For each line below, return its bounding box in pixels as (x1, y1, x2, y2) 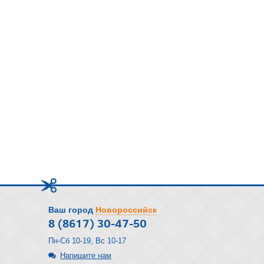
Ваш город (48, 205, 93, 214)
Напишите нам (60, 251, 111, 260)
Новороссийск (95, 205, 157, 214)
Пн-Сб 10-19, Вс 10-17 (48, 236, 126, 245)
